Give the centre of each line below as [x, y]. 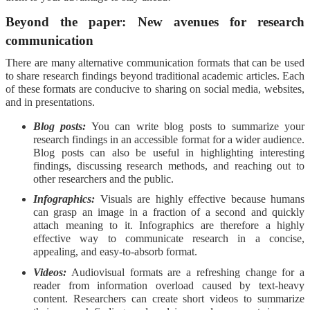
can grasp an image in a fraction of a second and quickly [169, 212]
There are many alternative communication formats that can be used [155, 62]
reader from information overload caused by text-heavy [169, 285]
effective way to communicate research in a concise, [169, 239]
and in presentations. [50, 102]
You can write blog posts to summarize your [198, 126]
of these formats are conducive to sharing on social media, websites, [155, 89]
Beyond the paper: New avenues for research [155, 21]
